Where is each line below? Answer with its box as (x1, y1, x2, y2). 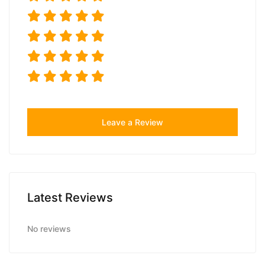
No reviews (27, 223, 71, 234)
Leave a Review (102, 117, 163, 127)
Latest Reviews (27, 190, 113, 205)
